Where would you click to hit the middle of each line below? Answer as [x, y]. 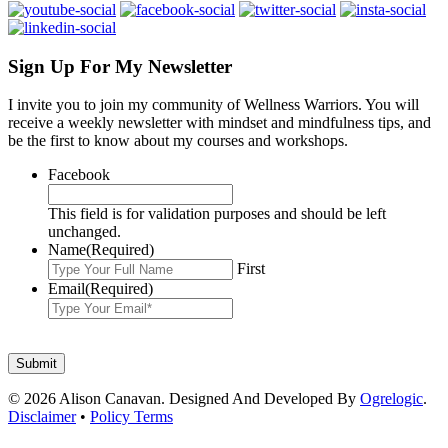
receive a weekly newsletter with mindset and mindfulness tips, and [219, 123]
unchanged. [84, 232]
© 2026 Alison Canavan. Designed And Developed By [184, 399]
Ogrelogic [391, 399]
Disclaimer [42, 417]
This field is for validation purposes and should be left [217, 214]
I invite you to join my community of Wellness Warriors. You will [213, 105]
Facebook [79, 175]
